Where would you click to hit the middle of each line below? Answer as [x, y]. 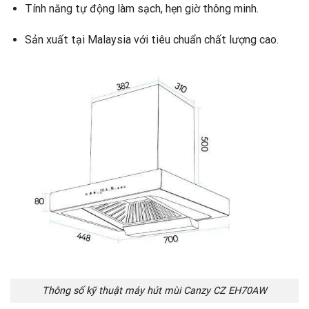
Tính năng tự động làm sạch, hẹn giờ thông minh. [141, 8]
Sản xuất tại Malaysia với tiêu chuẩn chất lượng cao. [151, 40]
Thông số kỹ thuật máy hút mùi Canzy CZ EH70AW [154, 291]
